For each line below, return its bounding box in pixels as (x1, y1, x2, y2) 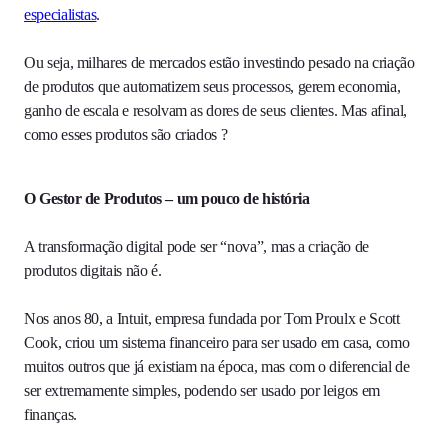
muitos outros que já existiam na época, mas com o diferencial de (24, 358, 410, 376)
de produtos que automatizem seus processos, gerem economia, (24, 78, 401, 96)
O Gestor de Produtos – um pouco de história (24, 190, 313, 208)
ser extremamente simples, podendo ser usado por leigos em (24, 382, 380, 400)
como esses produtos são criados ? (24, 126, 232, 144)
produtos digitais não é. (24, 262, 166, 280)
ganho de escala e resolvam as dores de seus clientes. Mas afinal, (24, 102, 408, 120)
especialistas (24, 6, 97, 24)
